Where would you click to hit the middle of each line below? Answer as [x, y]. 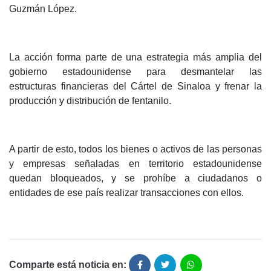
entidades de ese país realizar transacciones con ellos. [126, 193]
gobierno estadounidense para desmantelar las [135, 72]
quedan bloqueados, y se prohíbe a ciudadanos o [135, 178]
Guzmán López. [43, 9]
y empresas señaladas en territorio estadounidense [135, 164]
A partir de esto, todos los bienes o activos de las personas [135, 149]
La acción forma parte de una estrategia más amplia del [135, 57]
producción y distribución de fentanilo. [90, 101]
